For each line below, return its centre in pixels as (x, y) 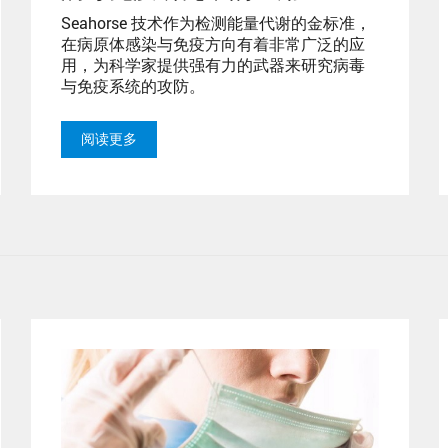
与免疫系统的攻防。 (133, 85)
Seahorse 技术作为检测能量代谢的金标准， (216, 22)
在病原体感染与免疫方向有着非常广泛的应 (213, 43)
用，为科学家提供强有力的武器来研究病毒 (213, 64)
